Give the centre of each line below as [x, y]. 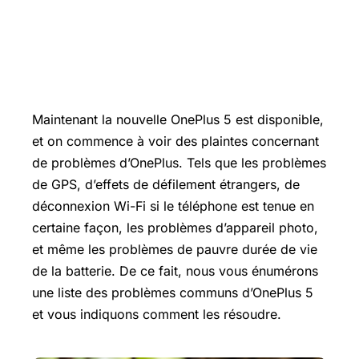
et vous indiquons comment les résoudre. [157, 314]
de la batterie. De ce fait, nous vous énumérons [175, 271]
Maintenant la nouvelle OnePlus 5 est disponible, [178, 119]
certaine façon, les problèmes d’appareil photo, [175, 228]
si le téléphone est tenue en [230, 206]
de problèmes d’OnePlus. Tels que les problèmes [179, 163]
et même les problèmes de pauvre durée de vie [175, 249]
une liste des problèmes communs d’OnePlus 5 [173, 292]
